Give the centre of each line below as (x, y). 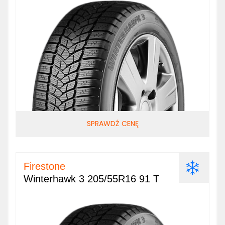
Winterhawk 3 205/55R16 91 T (91, 179)
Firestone (44, 166)
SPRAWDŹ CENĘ (113, 124)
